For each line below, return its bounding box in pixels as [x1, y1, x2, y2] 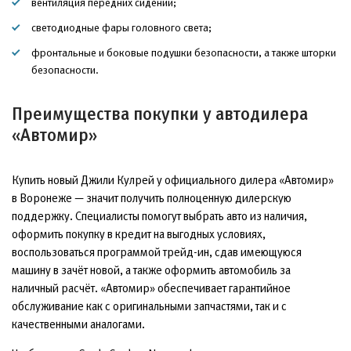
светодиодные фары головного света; [31, 21, 212, 34]
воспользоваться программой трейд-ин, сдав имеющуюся [12, 245, 302, 259]
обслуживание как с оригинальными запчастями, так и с [12, 299, 287, 313]
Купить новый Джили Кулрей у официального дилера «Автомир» [12, 173, 334, 186]
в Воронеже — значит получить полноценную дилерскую [12, 191, 291, 204]
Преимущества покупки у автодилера [12, 104, 308, 124]
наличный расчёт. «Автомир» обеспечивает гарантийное [12, 281, 291, 295]
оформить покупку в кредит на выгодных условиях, [12, 227, 266, 241]
